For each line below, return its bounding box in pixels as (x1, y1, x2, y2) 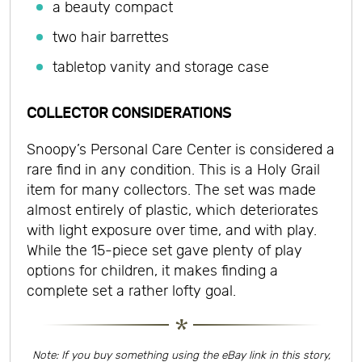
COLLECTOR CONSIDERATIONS (27, 105, 231, 123)
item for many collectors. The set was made (27, 182, 316, 199)
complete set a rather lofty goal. (27, 283, 236, 300)
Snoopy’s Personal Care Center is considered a (27, 141, 335, 158)
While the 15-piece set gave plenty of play (27, 242, 302, 259)
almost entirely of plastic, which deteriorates (27, 202, 318, 219)
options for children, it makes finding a (27, 263, 278, 280)
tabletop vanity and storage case (53, 59, 269, 76)
